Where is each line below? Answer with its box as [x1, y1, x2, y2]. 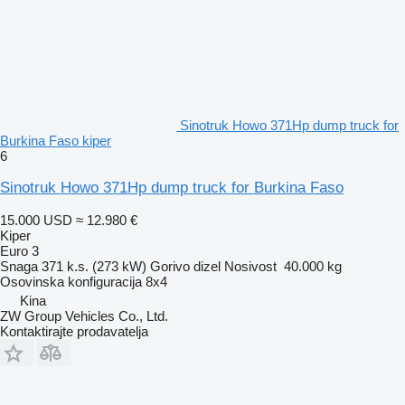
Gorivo [150, 258, 190, 274]
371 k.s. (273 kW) [42, 258, 146, 274]
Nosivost [224, 258, 277, 274]
